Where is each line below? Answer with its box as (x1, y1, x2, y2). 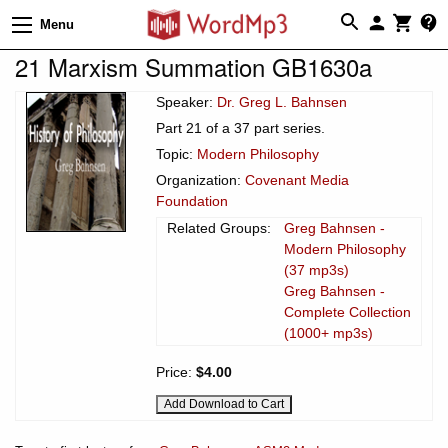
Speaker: (156, 93, 217, 110)
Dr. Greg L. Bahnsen (217, 93, 347, 110)
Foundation (156, 192, 228, 209)
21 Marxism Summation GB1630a (15, 48, 372, 84)
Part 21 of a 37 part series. (156, 119, 325, 136)
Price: (156, 363, 196, 380)
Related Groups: (167, 219, 271, 236)
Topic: (156, 145, 197, 162)
